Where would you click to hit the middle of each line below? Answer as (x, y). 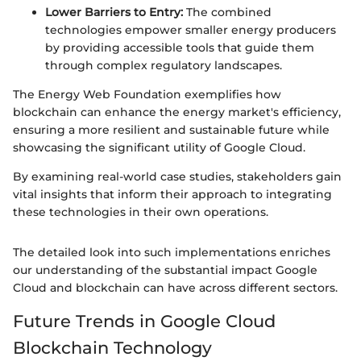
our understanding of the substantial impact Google (165, 270)
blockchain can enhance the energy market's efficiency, (177, 112)
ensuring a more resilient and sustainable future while (171, 130)
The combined (227, 12)
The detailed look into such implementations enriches (172, 253)
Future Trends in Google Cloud (144, 322)
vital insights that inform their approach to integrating (172, 195)
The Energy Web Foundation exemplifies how (147, 95)
